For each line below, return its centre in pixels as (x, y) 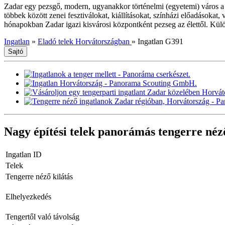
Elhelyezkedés (28, 196)
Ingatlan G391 (160, 41)
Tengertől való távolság (42, 216)
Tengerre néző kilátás (39, 176)
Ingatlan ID (24, 154)
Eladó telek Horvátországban (85, 41)
